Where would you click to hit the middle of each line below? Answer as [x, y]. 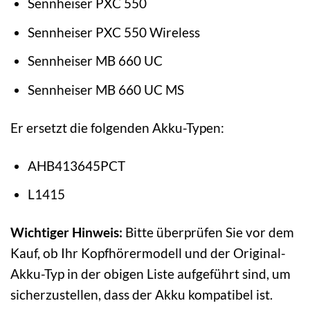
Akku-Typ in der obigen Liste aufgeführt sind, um [151, 274]
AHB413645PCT [76, 165]
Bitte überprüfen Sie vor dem [208, 232]
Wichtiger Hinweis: [66, 232]
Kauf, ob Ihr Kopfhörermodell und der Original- [148, 253]
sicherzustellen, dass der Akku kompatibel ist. [142, 295]
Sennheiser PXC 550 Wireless [113, 32]
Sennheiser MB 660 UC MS [106, 89]
